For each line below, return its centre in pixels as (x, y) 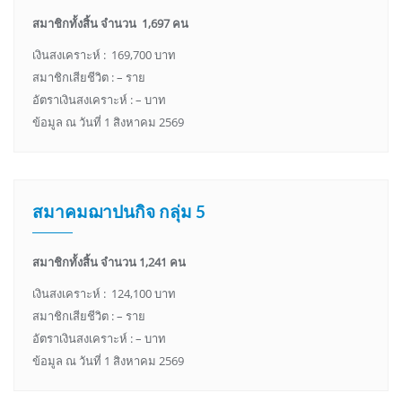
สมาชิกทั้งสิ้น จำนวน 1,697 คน (110, 24)
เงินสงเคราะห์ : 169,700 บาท (104, 55)
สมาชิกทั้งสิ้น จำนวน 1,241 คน (109, 262)
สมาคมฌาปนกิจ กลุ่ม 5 (119, 212)
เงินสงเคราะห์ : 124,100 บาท (104, 294)
